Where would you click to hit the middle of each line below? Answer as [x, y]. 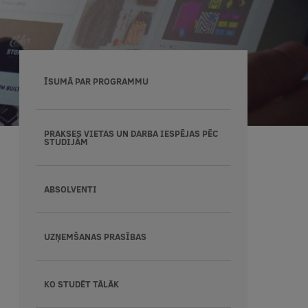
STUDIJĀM [66, 142]
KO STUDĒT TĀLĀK [81, 284]
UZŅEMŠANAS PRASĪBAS [95, 236]
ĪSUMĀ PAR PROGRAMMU [96, 81]
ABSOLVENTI [70, 189]
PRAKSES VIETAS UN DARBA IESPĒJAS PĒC [131, 133]
